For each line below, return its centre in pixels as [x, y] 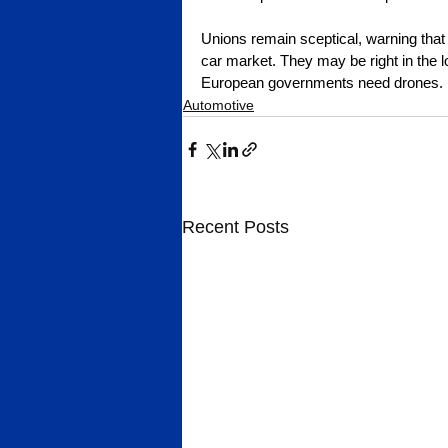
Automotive [218, 104]
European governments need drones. [322, 82]
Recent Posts [235, 226]
